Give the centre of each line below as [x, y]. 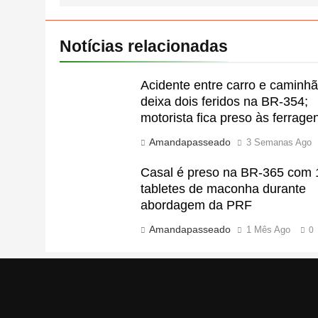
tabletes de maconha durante [223, 188]
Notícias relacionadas [144, 46]
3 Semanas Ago [279, 142]
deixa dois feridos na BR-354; [224, 101]
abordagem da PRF [196, 205]
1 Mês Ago [268, 229]
